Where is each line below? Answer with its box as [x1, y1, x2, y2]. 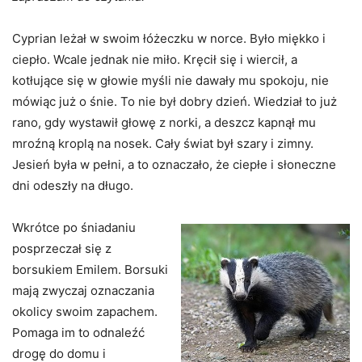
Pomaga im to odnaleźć [12, 325, 145, 341]
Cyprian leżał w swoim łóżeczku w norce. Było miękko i [12, 31, 326, 47]
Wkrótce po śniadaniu [12, 220, 136, 236]
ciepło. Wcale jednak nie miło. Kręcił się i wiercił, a [12, 52, 297, 68]
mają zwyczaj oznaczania [12, 283, 154, 299]
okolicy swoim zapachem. [12, 304, 158, 320]
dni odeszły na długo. [12, 178, 133, 194]
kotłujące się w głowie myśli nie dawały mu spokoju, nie [12, 73, 329, 89]
